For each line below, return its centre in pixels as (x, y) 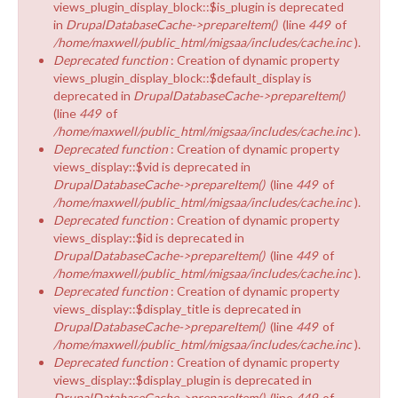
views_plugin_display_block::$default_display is (183, 77)
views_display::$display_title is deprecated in (177, 308)
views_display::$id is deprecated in (149, 237)
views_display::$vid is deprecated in (152, 166)
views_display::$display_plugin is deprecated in (183, 379)
